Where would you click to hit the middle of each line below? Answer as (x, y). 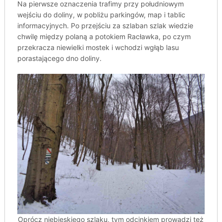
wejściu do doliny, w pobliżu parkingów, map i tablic (101, 14)
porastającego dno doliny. (59, 58)
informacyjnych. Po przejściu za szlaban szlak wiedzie (105, 25)
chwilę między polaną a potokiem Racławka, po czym (104, 36)
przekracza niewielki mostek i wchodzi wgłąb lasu (98, 47)
